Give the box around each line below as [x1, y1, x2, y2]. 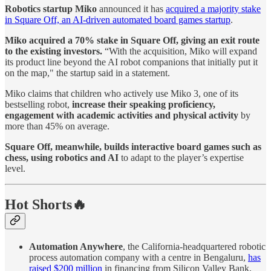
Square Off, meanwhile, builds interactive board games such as [5, 141, 261, 152]
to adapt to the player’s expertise [119, 152, 244, 163]
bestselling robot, [5, 99, 70, 109]
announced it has [97, 3, 166, 14]
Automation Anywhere [29, 241, 123, 252]
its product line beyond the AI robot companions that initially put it [5, 56, 258, 67]
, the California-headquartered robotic [123, 241, 266, 252]
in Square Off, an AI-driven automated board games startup [5, 14, 230, 25]
